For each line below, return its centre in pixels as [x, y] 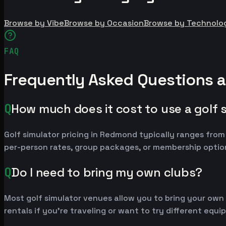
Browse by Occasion [104, 23]
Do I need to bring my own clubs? [107, 173]
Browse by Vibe [34, 23]
